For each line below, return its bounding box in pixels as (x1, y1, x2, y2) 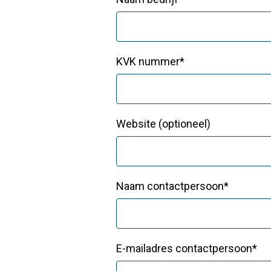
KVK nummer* (116, 55, 184, 68)
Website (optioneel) (116, 117, 211, 130)
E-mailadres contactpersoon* (116, 242, 257, 255)
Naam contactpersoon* (116, 180, 229, 192)
